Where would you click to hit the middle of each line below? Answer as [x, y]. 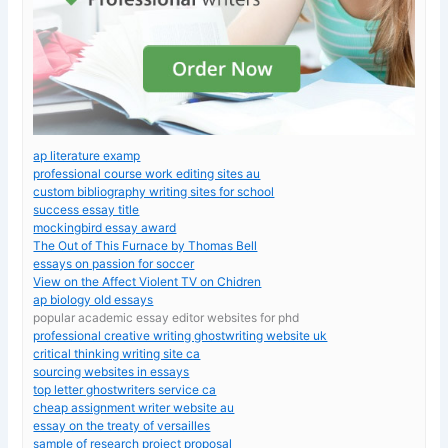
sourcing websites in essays [111, 371]
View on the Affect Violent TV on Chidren [147, 281]
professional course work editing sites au [147, 173]
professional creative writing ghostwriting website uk [180, 335]
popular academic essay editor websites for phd [166, 317]
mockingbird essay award [105, 227]
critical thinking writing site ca [117, 353]
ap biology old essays [93, 299]
